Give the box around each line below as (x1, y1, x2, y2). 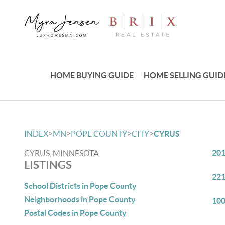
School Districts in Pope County (24, 181, 137, 190)
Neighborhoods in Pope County (24, 195, 136, 204)
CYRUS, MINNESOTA (24, 149, 99, 158)
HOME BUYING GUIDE (50, 70, 134, 80)
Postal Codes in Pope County (24, 208, 127, 217)
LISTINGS (24, 158, 72, 171)
